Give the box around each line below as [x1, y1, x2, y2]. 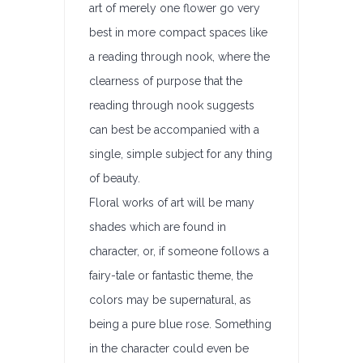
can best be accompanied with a [89, 123, 259, 136]
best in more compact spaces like [89, 26, 267, 39]
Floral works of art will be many [89, 196, 254, 209]
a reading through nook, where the [89, 50, 270, 63]
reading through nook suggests [89, 99, 254, 112]
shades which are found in [89, 220, 226, 233]
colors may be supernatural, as [89, 293, 251, 306]
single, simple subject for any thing [89, 147, 272, 160]
